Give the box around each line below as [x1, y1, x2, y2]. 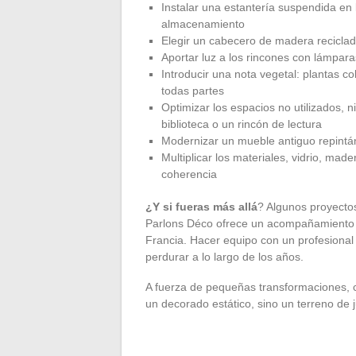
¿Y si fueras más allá [145, 199, 257, 213]
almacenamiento [161, 17, 245, 30]
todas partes [161, 83, 224, 97]
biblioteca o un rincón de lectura [161, 117, 322, 130]
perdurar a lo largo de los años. [145, 250, 304, 263]
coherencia [161, 167, 217, 180]
